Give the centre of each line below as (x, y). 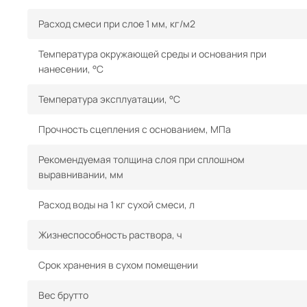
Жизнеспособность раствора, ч (110, 235)
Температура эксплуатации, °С (109, 99)
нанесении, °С (71, 69)
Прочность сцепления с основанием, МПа (135, 129)
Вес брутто (63, 295)
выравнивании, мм (81, 174)
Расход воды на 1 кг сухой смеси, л (116, 205)
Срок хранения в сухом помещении (118, 265)
